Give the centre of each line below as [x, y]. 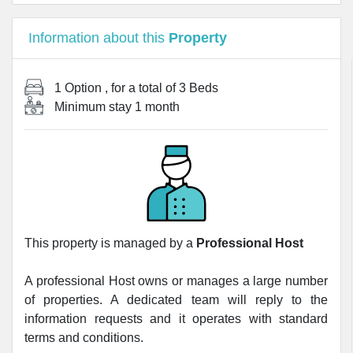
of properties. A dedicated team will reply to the [176, 300]
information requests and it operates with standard [176, 319]
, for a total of [142, 88]
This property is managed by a [110, 243]
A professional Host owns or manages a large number [176, 281]
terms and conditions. [84, 338]
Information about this [98, 38]
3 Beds [199, 88]
